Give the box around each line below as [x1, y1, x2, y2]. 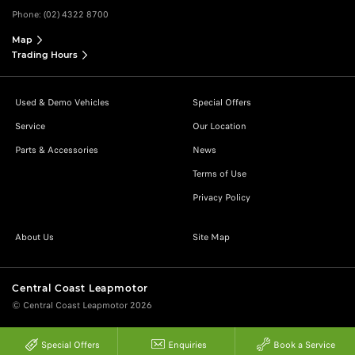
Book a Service [273, 338, 335, 351]
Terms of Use [193, 167, 246, 181]
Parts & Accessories [15, 143, 98, 157]
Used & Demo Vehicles [15, 96, 109, 109]
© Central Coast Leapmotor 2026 [12, 299, 152, 312]
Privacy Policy [193, 191, 250, 204]
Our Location [193, 120, 246, 133]
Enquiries [167, 338, 207, 351]
